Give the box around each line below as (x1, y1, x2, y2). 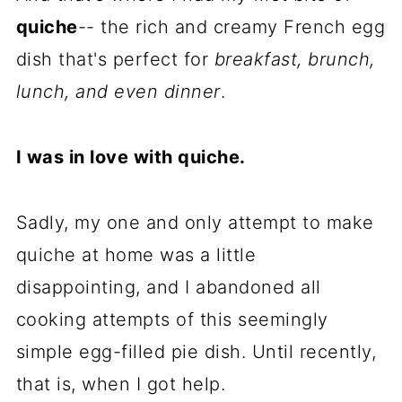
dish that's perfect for (15, 48, 214, 70)
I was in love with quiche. (15, 146, 246, 168)
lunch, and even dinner (15, 81, 221, 102)
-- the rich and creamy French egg (77, 16, 386, 38)
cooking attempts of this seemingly (15, 309, 328, 330)
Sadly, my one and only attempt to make (15, 212, 374, 233)
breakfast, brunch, (214, 48, 375, 70)
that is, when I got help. (15, 373, 226, 395)
